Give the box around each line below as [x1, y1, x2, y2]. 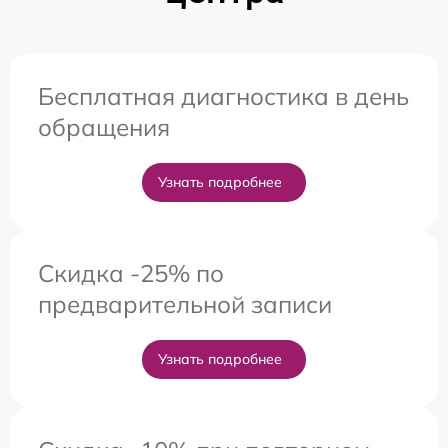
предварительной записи [38, 288, 332, 319]
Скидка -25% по [38, 257, 224, 288]
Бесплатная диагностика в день [38, 80, 409, 111]
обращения [38, 111, 170, 142]
